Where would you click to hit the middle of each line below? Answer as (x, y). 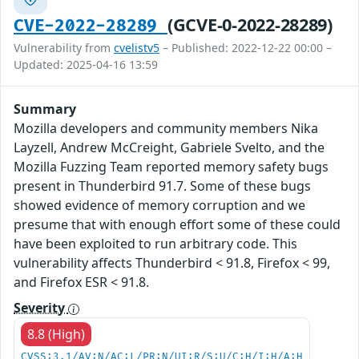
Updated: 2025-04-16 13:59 (86, 65)
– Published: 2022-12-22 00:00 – (246, 48)
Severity (41, 308)
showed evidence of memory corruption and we (159, 206)
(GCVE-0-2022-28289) (250, 25)
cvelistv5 (137, 48)
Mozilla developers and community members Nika (166, 129)
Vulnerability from (64, 48)
